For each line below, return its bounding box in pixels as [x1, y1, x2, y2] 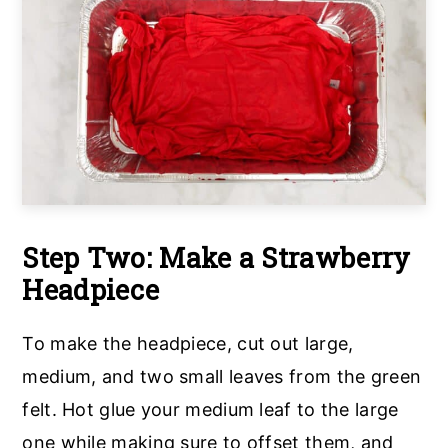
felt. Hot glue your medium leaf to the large [22, 399, 399, 421]
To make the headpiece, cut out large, [22, 333, 354, 355]
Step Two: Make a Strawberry [22, 240, 411, 276]
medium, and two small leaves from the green [22, 366, 422, 388]
